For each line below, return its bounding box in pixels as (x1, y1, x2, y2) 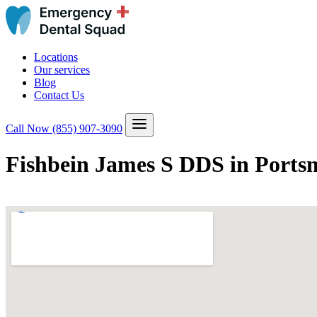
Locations (34, 51, 78, 63)
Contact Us (34, 89, 84, 101)
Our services (34, 64, 90, 76)
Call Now (6, 122, 52, 134)
